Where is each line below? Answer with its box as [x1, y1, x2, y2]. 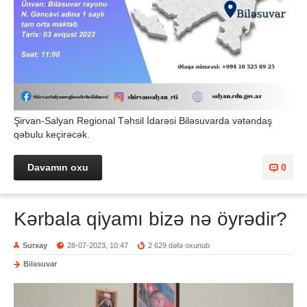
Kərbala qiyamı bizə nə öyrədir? [14, 208, 287, 230]
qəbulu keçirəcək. [14, 129, 90, 140]
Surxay [23, 241, 47, 250]
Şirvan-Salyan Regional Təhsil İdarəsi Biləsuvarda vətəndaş [14, 115, 272, 127]
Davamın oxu [27, 162, 88, 173]
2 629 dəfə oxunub [148, 241, 210, 250]
